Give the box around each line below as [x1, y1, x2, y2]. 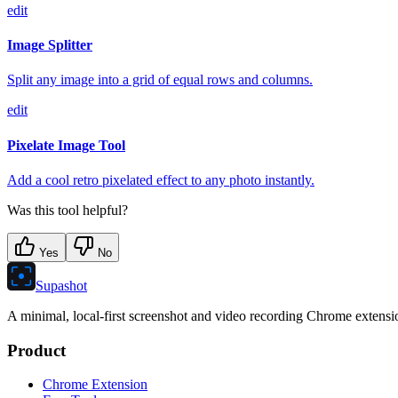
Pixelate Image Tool [7, 137, 125, 153]
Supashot [36, 278, 87, 293]
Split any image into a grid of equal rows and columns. [7, 72, 313, 88]
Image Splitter [7, 37, 92, 53]
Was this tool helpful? [7, 203, 128, 218]
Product [7, 340, 66, 360]
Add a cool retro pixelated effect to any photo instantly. [7, 172, 314, 187]
